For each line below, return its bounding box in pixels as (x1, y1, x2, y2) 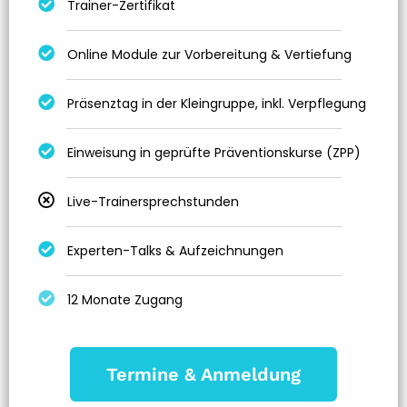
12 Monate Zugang (67, 290, 184, 309)
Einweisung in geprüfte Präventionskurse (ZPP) (67, 143, 362, 162)
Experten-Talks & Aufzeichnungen (67, 241, 284, 260)
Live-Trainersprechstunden (67, 192, 240, 211)
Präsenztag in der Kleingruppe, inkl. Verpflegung (67, 94, 367, 113)
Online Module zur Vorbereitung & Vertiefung (67, 45, 352, 64)
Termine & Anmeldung (106, 362, 301, 385)
